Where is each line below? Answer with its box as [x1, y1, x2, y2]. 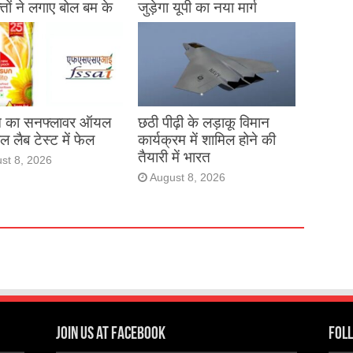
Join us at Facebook [56, 325, 166, 344]
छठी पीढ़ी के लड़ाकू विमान [137, 113, 269, 131]
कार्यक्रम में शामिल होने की [137, 131, 276, 148]
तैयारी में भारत [137, 148, 210, 165]
